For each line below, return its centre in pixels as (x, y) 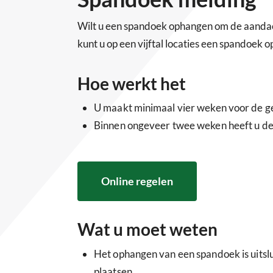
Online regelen (137, 181)
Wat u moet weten (147, 229)
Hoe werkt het (132, 83)
